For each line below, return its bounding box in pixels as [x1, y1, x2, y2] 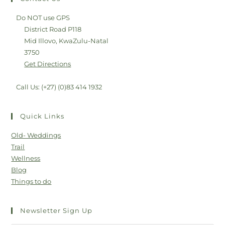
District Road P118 [24, 25, 82, 34]
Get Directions [24, 60, 71, 68]
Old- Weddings [11, 131, 61, 140]
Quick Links [20, 112, 65, 121]
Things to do [11, 177, 52, 186]
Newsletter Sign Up [20, 206, 93, 215]
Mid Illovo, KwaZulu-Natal [24, 37, 109, 45]
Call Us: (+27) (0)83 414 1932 [16, 83, 102, 91]
